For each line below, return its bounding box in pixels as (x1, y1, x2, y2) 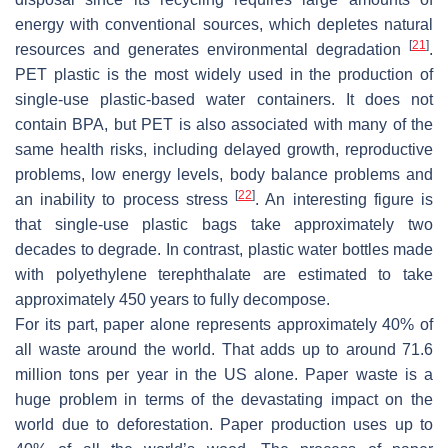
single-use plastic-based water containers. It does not (15, 90, 433, 108)
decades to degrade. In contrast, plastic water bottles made (15, 240, 433, 258)
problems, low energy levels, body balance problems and (15, 165, 433, 183)
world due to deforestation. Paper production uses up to (15, 415, 433, 433)
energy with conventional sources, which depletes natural (15, 15, 433, 33)
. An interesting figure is (255, 190, 434, 208)
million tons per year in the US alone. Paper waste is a (15, 365, 433, 383)
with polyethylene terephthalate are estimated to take (15, 265, 433, 283)
